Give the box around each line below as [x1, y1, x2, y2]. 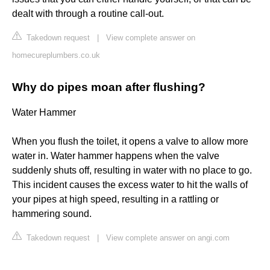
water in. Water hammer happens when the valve [12, 151, 219, 162]
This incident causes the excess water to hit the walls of [12, 180, 248, 190]
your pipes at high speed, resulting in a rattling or [12, 194, 219, 205]
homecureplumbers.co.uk [12, 51, 100, 60]
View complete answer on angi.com [106, 233, 230, 243]
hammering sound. [12, 209, 92, 219]
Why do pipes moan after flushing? [12, 81, 206, 94]
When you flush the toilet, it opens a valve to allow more [12, 136, 248, 147]
